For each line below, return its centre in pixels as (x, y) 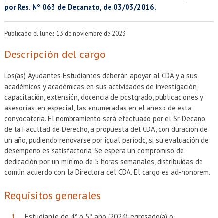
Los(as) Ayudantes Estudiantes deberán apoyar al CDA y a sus (100, 76)
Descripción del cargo (55, 54)
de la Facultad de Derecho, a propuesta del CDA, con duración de (106, 129)
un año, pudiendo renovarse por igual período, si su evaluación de (106, 140)
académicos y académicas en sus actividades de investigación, (101, 86)
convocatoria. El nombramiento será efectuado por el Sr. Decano (105, 118)
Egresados (56, 46)
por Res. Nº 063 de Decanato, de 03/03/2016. (80, 7)
